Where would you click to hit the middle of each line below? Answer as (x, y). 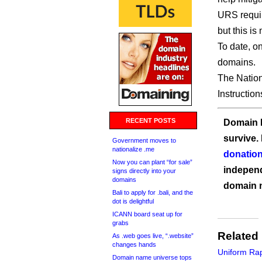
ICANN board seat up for (147, 214)
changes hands (134, 244)
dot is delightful (133, 201)
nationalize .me (133, 149)
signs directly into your (144, 171)
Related (238, 236)
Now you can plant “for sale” (152, 162)
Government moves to (144, 140)
